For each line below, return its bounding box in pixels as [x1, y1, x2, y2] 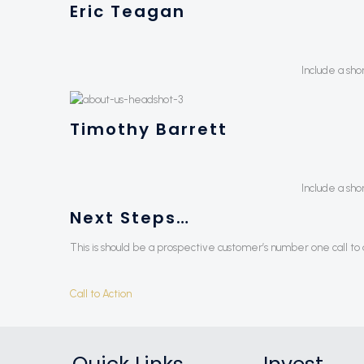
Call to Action [70, 288, 132, 300]
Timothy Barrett [70, 118, 228, 141]
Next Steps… [70, 206, 191, 229]
